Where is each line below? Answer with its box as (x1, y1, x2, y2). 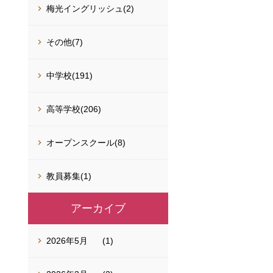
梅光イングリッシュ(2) (46, 4, 134, 13)
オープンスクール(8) (46, 138, 126, 147)
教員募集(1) (46, 171, 91, 181)
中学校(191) (46, 71, 93, 80)
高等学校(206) (46, 104, 101, 114)
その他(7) (46, 37, 83, 47)
